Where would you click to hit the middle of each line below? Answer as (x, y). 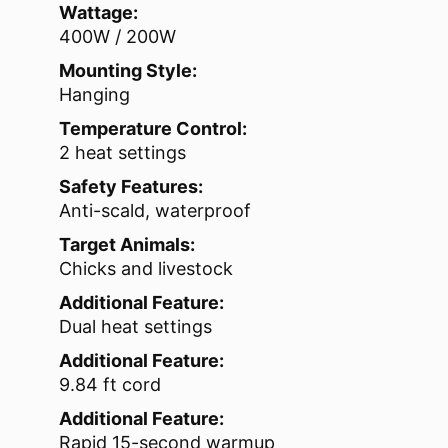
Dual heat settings (135, 326)
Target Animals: (127, 244)
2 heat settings (122, 152)
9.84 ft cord (110, 384)
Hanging (94, 94)
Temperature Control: (153, 128)
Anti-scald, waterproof (155, 210)
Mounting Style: (128, 70)
